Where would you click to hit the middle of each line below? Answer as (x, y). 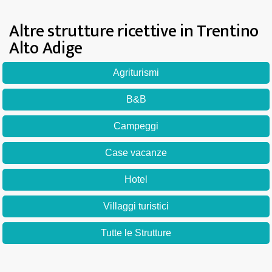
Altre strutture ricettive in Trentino (134, 31)
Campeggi (136, 126)
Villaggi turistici (136, 206)
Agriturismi (136, 73)
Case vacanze (136, 153)
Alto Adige (46, 48)
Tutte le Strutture (136, 233)
